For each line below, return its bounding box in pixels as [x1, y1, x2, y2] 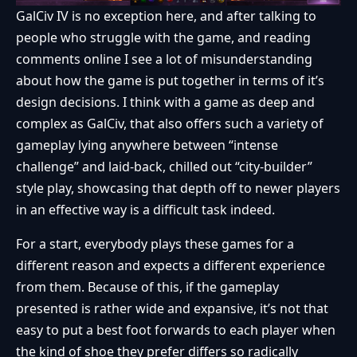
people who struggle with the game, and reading [16, 28, 311, 46]
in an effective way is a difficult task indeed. [16, 200, 275, 218]
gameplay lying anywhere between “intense [16, 135, 278, 154]
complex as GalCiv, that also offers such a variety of [16, 114, 324, 132]
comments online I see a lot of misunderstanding [16, 49, 312, 68]
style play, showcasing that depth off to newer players [16, 178, 340, 197]
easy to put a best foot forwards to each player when [16, 320, 335, 339]
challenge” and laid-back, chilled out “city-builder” [16, 157, 312, 175]
